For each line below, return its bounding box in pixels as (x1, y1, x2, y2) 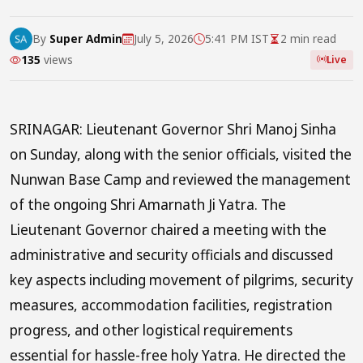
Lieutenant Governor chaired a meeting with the (10, 220, 327, 239)
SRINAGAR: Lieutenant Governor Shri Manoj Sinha (10, 119, 336, 139)
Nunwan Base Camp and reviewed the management (10, 169, 351, 189)
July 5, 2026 (134, 31, 194, 47)
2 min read (280, 31, 336, 47)
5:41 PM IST (205, 31, 269, 47)
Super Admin (49, 31, 122, 47)
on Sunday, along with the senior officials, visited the (10, 144, 352, 164)
